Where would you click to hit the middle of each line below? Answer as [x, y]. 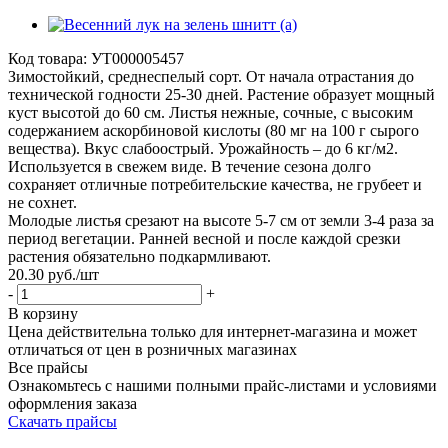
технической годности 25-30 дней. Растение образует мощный [221, 94]
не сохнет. [42, 202]
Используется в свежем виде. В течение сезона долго [189, 166]
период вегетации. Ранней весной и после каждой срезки [204, 238]
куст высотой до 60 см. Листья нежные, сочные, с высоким [210, 112]
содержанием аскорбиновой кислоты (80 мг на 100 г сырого [213, 130]
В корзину [43, 313]
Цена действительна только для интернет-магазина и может [212, 331]
